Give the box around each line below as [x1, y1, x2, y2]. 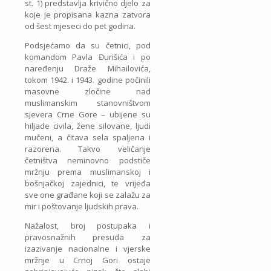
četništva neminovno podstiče [25, 155, 151, 166]
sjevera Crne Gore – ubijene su [25, 109, 151, 120]
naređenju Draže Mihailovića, [25, 63, 151, 74]
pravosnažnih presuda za [25, 232, 151, 243]
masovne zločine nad [25, 86, 151, 97]
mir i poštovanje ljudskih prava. [25, 201, 139, 212]
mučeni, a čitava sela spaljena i [25, 132, 151, 143]
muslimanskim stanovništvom [25, 97, 151, 109]
